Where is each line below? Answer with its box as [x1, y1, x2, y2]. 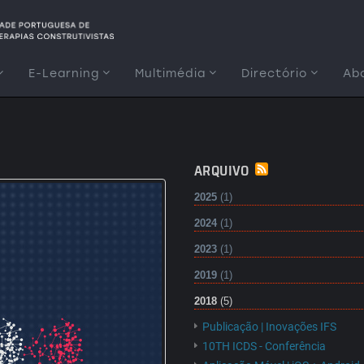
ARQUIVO [194, 160, 249, 181]
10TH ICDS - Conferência [202, 340, 326, 353]
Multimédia [135, 67, 206, 80]
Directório [241, 67, 307, 80]
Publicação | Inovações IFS [202, 320, 336, 333]
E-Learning [28, 67, 99, 80]
